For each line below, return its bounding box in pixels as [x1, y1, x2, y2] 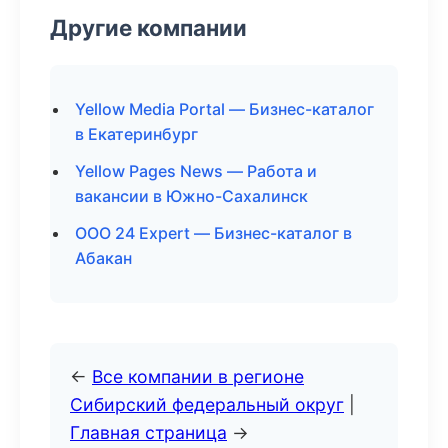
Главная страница [70, 422, 227, 443]
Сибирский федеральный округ [70, 394, 344, 415]
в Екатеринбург [75, 124, 198, 144]
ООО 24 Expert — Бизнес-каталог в [75, 223, 352, 243]
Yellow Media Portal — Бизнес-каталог [75, 99, 374, 119]
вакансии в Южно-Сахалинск [75, 186, 308, 206]
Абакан [75, 248, 132, 268]
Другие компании [50, 14, 247, 41]
